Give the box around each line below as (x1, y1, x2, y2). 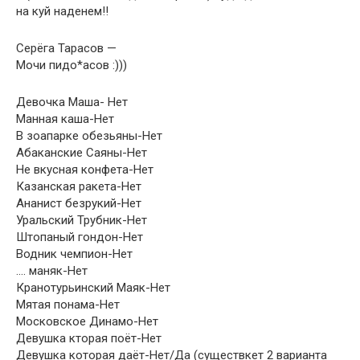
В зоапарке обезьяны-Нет (16, 129, 162, 143)
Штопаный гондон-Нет (16, 230, 143, 244)
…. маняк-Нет (16, 264, 88, 278)
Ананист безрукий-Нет (16, 196, 141, 211)
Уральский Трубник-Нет (16, 213, 147, 227)
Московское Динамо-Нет (16, 314, 158, 329)
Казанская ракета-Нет (16, 179, 141, 194)
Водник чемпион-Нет (16, 247, 133, 261)
